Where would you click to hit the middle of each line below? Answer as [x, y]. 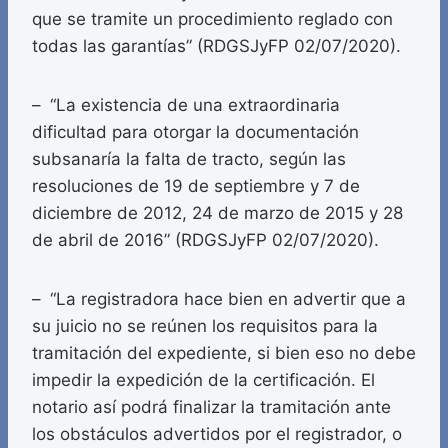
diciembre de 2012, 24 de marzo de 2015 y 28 [217, 213]
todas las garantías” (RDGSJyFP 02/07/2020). [216, 46]
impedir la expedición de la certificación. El [203, 380]
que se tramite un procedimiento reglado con [212, 19]
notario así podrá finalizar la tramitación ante [211, 407]
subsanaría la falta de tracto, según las [189, 159]
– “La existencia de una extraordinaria [186, 105]
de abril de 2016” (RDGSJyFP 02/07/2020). [205, 240]
